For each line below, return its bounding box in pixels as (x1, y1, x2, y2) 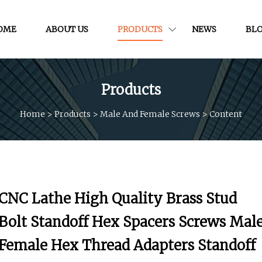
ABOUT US (46, 23, 88, 35)
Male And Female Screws (100, 108, 200, 119)
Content (209, 108, 242, 119)
